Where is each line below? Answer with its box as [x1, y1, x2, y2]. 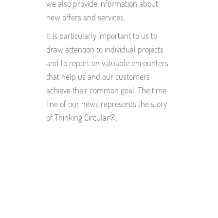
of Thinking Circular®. [46, 111, 117, 123]
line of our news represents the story [46, 98, 167, 109]
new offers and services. [46, 11, 125, 23]
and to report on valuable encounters [46, 57, 168, 69]
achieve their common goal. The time [46, 84, 166, 96]
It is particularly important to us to [46, 30, 157, 41]
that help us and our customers [46, 71, 150, 82]
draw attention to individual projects [46, 43, 163, 55]
